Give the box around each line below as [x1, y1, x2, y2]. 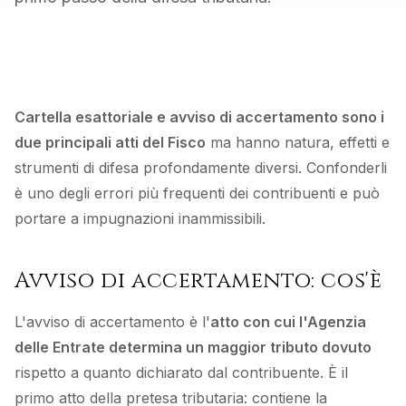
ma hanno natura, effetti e [206, 133, 390, 151]
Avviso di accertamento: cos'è [14, 266, 382, 295]
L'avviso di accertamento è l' [14, 313, 210, 331]
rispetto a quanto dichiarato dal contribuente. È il [14, 363, 348, 382]
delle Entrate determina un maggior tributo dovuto [14, 338, 372, 356]
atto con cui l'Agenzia [210, 313, 366, 331]
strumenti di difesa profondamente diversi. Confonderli [14, 159, 387, 177]
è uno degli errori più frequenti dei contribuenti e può [14, 184, 380, 202]
